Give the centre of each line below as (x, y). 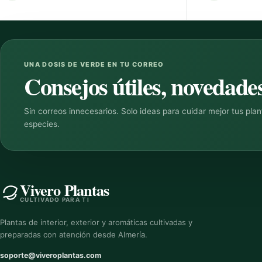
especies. (42, 124)
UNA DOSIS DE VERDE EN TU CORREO (94, 64)
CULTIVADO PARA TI (55, 199)
